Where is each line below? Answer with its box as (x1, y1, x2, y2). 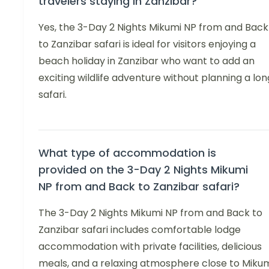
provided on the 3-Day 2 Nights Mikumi (38, 162, 248, 177)
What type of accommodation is (38, 145, 216, 160)
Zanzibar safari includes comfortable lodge (38, 222, 241, 237)
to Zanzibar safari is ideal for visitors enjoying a (38, 37, 256, 51)
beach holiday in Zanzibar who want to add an (38, 53, 255, 68)
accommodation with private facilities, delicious (38, 239, 262, 253)
